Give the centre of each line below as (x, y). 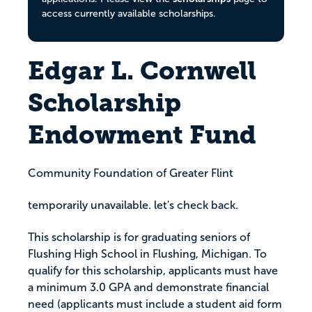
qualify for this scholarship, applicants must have (153, 271)
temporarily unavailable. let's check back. (133, 205)
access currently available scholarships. (129, 14)
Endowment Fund (142, 135)
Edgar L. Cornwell (142, 71)
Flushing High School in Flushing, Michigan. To (147, 254)
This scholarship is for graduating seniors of (139, 237)
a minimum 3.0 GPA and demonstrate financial (148, 288)
